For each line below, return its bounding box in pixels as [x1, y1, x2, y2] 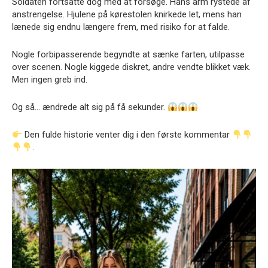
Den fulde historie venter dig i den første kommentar [22, 129, 233, 141]
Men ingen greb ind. [12, 74, 87, 86]
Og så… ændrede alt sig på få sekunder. [12, 102, 167, 113]
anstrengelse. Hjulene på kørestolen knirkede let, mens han [12, 9, 242, 20]
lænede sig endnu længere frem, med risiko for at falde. [12, 22, 230, 33]
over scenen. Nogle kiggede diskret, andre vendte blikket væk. [12, 62, 251, 73]
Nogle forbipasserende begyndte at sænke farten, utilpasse [12, 49, 245, 60]
